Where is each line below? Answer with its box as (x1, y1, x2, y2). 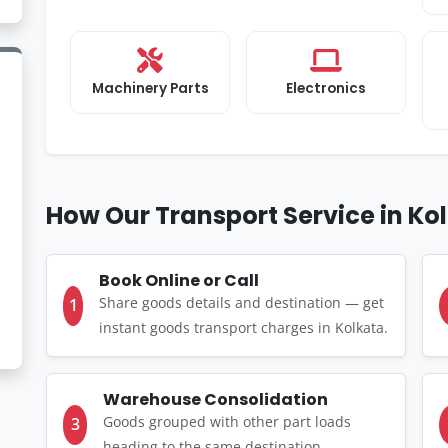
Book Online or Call (99, 269, 260, 292)
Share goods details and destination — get (99, 293, 385, 312)
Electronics (286, 79, 366, 98)
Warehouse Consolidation (103, 388, 329, 411)
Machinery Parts (91, 79, 209, 98)
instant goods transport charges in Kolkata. (99, 318, 389, 337)
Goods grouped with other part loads (103, 412, 352, 431)
